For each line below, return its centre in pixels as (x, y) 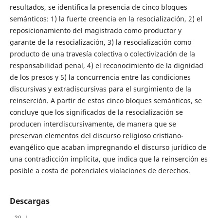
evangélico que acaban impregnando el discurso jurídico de (108, 147)
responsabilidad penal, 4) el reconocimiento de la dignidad (106, 65)
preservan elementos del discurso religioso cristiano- (96, 135)
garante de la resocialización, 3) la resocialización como (100, 42)
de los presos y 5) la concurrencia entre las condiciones (100, 77)
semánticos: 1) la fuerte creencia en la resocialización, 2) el (106, 18)
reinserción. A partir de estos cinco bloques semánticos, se (106, 100)
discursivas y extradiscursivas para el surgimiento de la (100, 89)
